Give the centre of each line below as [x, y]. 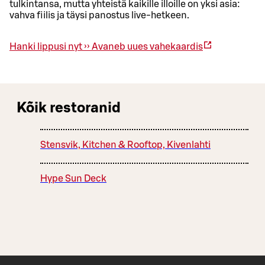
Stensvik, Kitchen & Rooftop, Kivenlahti [125, 145]
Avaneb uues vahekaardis [147, 47]
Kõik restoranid [69, 109]
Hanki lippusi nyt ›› [51, 47]
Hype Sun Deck [73, 179]
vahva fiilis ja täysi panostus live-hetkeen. [99, 16]
